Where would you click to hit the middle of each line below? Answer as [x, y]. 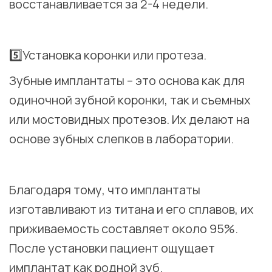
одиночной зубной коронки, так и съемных [130, 100]
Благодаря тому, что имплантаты [105, 190]
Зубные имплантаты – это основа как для [127, 81]
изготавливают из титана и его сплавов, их [131, 209]
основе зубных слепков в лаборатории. [121, 139]
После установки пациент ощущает [112, 248]
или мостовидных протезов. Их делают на [129, 120]
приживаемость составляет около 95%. [124, 229]
